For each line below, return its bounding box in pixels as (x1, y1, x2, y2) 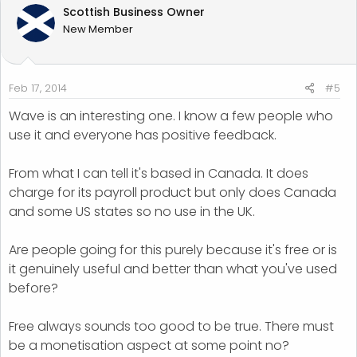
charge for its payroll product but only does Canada (9, 182, 336, 202)
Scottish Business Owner (63, 3, 205, 20)
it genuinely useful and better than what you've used (9, 259, 337, 278)
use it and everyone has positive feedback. (9, 125, 277, 144)
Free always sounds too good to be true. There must (9, 316, 334, 335)
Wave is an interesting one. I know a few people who (9, 106, 333, 125)
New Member (63, 21, 133, 37)
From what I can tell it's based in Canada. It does (9, 163, 308, 182)
